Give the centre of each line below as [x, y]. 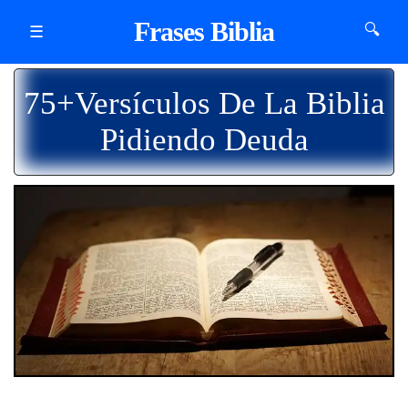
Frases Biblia [204, 31]
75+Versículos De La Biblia [204, 103]
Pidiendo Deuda [204, 140]
